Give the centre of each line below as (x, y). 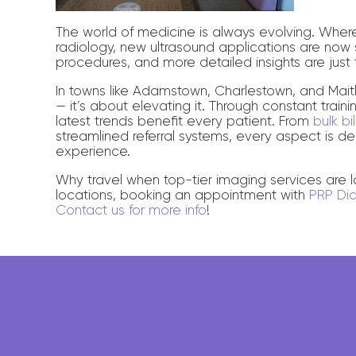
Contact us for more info (132, 210)
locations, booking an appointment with (183, 195)
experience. (93, 151)
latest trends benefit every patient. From (185, 121)
